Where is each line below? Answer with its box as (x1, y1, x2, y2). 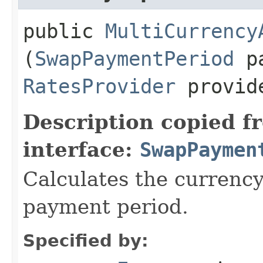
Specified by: (23, 230, 149, 251)
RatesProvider (23, 74, 176, 98)
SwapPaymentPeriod (35, 46, 234, 70)
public (23, 19, 105, 43)
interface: (23, 137, 140, 161)
